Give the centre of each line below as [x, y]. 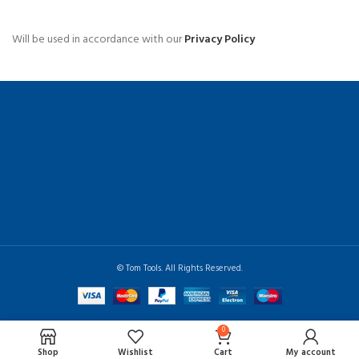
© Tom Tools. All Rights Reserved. [179, 269]
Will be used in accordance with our [98, 40]
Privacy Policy [220, 40]
